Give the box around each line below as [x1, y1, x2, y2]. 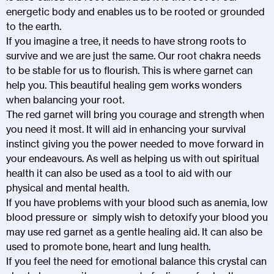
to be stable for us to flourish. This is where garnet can [6, 64, 253, 76]
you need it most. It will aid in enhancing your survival [6, 122, 246, 135]
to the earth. [6, 20, 61, 32]
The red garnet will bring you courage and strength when [6, 108, 264, 120]
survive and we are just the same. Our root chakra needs [6, 49, 261, 62]
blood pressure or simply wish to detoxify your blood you [6, 210, 268, 223]
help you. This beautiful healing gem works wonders [6, 78, 242, 91]
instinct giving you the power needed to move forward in [6, 137, 264, 150]
